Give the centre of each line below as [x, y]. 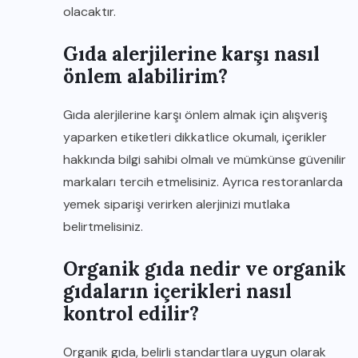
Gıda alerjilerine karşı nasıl [191, 54]
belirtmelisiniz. [103, 227]
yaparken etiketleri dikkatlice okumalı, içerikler [195, 137]
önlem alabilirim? [145, 76]
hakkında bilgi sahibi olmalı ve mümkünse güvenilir [205, 159]
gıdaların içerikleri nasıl [177, 291]
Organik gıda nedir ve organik [205, 269]
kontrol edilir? [131, 314]
